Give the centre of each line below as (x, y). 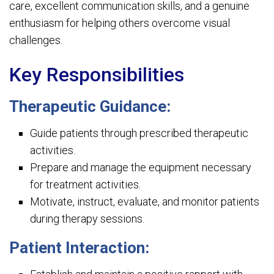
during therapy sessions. (87, 219)
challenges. (36, 40)
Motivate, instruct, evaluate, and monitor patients (145, 202)
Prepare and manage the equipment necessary (141, 167)
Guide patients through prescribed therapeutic (139, 133)
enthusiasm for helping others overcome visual (120, 23)
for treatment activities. (86, 184)
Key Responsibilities (97, 75)
